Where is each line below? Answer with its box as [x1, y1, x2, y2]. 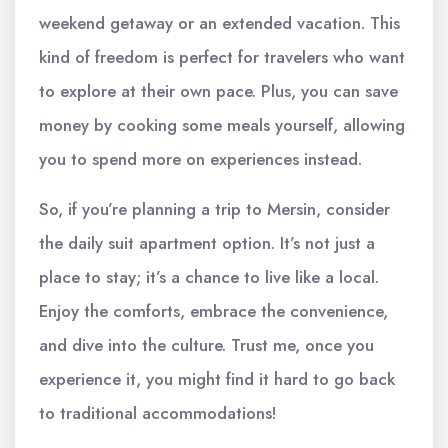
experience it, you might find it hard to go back [39, 367, 395, 391]
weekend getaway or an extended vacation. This [39, 11, 400, 35]
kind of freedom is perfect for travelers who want [39, 45, 405, 69]
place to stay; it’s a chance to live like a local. [39, 265, 379, 289]
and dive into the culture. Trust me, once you [39, 333, 374, 357]
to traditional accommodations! [39, 401, 277, 425]
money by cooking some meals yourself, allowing [39, 113, 405, 137]
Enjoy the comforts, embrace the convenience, [39, 299, 388, 323]
